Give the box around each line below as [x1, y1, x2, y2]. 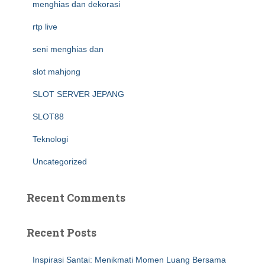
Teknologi [33, 134, 68, 144]
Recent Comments [27, 190, 125, 205]
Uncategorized [33, 157, 87, 166]
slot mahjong [33, 67, 80, 76]
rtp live [33, 22, 57, 31]
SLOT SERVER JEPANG [33, 89, 124, 99]
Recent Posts [27, 225, 96, 240]
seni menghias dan [33, 44, 104, 54]
